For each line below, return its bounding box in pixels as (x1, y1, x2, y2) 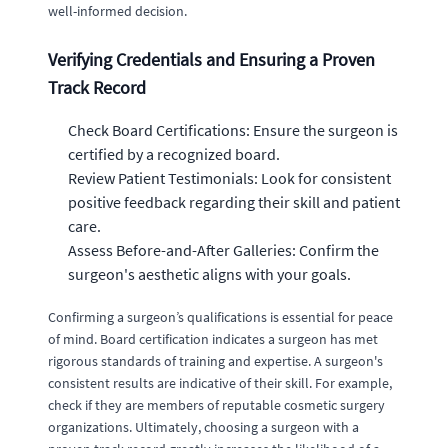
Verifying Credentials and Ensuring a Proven (48, 47, 375, 71)
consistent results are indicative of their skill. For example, (48, 373, 392, 392)
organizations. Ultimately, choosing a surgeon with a (48, 417, 359, 436)
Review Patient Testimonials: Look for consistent (68, 167, 391, 188)
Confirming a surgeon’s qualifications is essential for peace (48, 307, 393, 326)
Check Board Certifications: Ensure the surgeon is (68, 119, 398, 140)
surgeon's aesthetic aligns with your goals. (68, 263, 351, 284)
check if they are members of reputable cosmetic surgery (48, 395, 385, 414)
